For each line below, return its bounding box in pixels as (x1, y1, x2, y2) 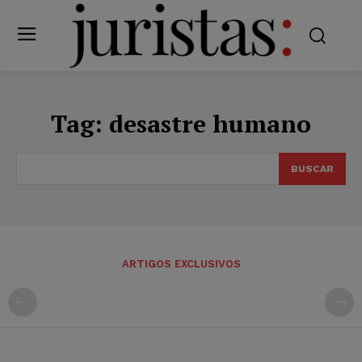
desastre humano (109, 107, 311, 140)
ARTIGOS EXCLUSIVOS (121, 257, 241, 270)
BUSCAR (291, 162, 334, 175)
